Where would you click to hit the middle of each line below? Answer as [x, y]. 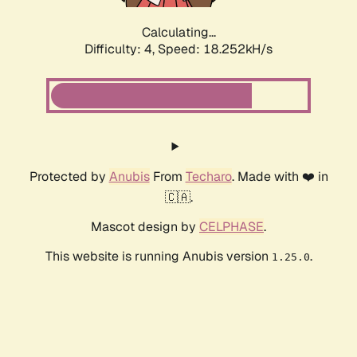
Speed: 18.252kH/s [215, 49]
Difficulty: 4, [121, 49]
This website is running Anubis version [158, 257]
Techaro [208, 177]
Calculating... [178, 33]
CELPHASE [231, 227]
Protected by [69, 177]
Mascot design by [145, 227]
